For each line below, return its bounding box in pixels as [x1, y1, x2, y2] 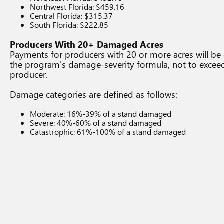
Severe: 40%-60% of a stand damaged [30, 117, 161, 128]
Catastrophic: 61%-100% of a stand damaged [30, 126, 186, 137]
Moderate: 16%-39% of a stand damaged [30, 108, 171, 119]
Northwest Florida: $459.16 [30, 1, 124, 12]
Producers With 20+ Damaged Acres [10, 38, 163, 50]
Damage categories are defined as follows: [10, 88, 177, 100]
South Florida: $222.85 [30, 19, 108, 30]
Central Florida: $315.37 [30, 10, 113, 21]
